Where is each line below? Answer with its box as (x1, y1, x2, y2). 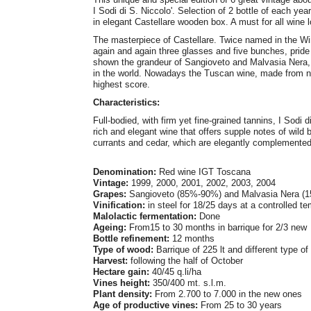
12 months (169, 233, 217, 244)
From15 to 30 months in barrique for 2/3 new (126, 221, 310, 233)
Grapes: (92, 188, 126, 199)
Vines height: (92, 277, 150, 288)
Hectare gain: (92, 266, 149, 277)
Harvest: (92, 255, 128, 266)
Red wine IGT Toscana (155, 166, 253, 177)
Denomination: (92, 166, 156, 177)
